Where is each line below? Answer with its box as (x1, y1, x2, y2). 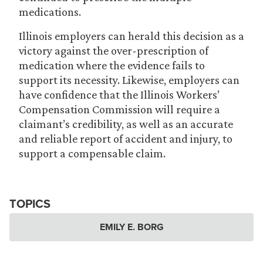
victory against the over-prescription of (19, 44, 208, 57)
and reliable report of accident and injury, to (19, 132, 232, 145)
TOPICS (9, 195, 50, 212)
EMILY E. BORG (99, 220, 164, 234)
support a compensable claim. (19, 147, 166, 160)
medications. (19, 5, 81, 18)
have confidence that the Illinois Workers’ (19, 88, 220, 101)
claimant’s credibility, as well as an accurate (19, 117, 233, 130)
